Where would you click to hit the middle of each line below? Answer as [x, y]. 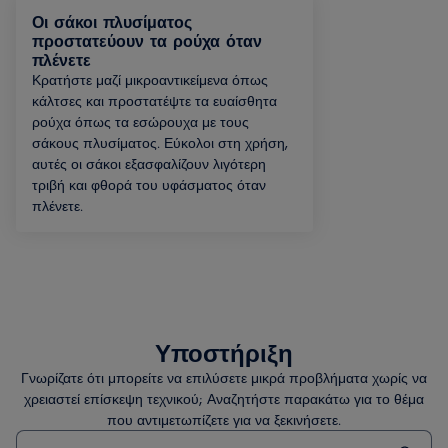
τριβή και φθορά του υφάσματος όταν [149, 184]
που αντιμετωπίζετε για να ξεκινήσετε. [224, 419]
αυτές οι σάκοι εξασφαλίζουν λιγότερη [149, 163]
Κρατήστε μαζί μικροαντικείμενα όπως [150, 79]
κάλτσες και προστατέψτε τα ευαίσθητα [154, 100]
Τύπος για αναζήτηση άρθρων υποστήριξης [133, 438]
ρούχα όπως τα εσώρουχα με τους [140, 121]
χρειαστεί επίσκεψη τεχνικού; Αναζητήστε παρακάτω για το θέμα [224, 398]
